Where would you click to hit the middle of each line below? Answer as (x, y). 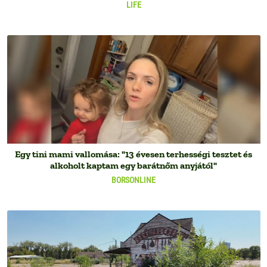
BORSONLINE (133, 180)
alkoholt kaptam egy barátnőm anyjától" (133, 166)
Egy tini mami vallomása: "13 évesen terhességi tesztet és (133, 154)
